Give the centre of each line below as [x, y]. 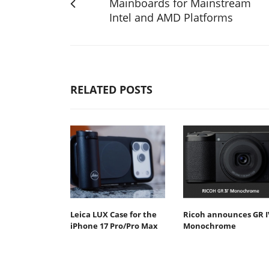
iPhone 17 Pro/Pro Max [114, 226]
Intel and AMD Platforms [171, 17]
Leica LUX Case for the [113, 215]
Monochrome [209, 226]
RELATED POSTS [111, 89]
